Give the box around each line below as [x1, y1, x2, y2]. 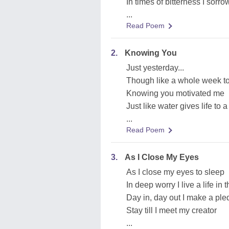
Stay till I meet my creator [126, 206, 217, 215]
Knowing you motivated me [126, 89, 224, 98]
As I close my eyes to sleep [126, 168, 224, 176]
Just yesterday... [126, 63, 184, 72]
